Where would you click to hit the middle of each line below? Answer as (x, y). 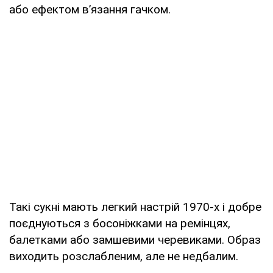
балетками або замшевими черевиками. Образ (135, 239)
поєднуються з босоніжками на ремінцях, (120, 223)
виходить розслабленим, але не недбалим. (124, 256)
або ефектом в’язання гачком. (90, 9)
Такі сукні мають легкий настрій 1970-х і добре (135, 207)
